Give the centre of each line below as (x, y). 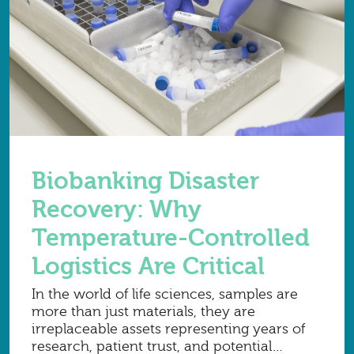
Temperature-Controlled (171, 238)
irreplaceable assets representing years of (168, 329)
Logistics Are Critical (148, 266)
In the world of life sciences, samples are (165, 294)
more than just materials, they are (143, 311)
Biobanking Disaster (145, 181)
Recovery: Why (117, 209)
